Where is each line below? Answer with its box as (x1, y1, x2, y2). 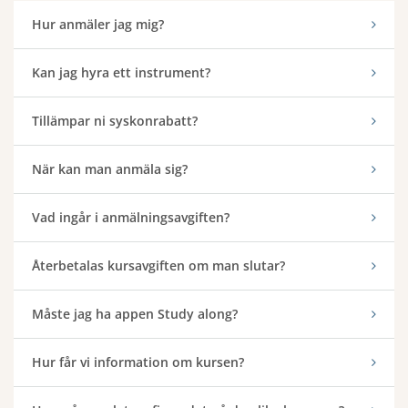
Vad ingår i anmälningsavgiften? (32, 209, 229, 226)
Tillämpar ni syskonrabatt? (32, 112, 198, 129)
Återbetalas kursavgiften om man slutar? (32, 257, 285, 274)
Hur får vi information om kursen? (32, 353, 244, 371)
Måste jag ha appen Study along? (32, 305, 238, 322)
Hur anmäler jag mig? (32, 15, 164, 33)
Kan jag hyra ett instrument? (32, 64, 210, 81)
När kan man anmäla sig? (32, 160, 188, 178)
